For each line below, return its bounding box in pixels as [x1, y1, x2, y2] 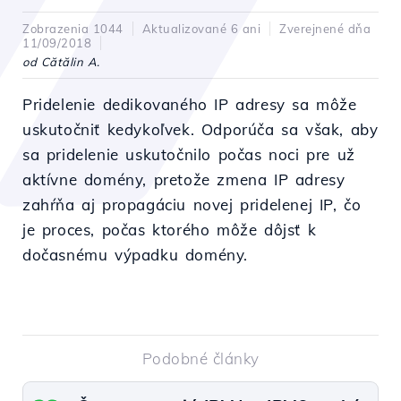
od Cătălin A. [22, 55, 100, 69]
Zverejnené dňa [279, 21, 371, 36]
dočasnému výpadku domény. [22, 245, 249, 264]
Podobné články [141, 349, 260, 368]
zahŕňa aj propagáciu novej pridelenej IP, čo [22, 195, 362, 214]
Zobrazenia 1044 [22, 21, 124, 36]
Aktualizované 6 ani [141, 21, 260, 36]
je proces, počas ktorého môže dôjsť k [22, 220, 317, 239]
